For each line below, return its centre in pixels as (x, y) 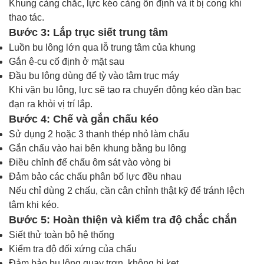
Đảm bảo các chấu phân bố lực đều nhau (95, 176)
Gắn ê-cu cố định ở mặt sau (67, 61)
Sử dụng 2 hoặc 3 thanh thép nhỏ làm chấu (99, 134)
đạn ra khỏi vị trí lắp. (51, 104)
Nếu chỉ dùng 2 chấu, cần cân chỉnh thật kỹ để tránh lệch (127, 190)
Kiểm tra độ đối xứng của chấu (73, 249)
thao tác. (27, 17)
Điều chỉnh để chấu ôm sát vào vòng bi (90, 162)
